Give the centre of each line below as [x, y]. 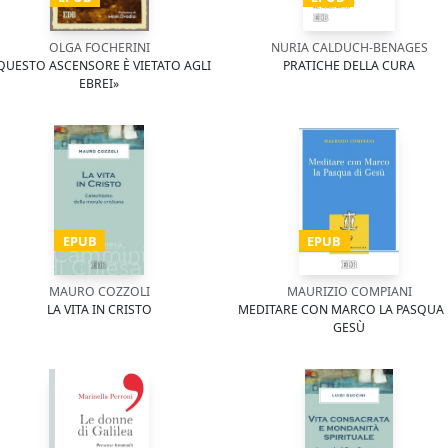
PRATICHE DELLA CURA [349, 65]
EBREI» [99, 83]
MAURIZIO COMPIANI [349, 291]
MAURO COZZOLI [99, 291]
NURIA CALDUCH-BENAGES [349, 47]
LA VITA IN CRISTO [99, 309]
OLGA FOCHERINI [99, 47]
